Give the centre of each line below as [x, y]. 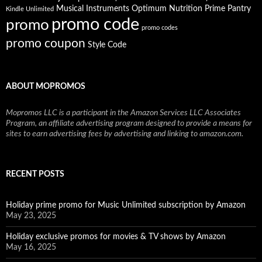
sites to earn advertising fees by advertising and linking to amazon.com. [125, 134]
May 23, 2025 [31, 216]
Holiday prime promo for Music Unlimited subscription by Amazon [126, 205]
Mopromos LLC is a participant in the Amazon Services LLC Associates [123, 113]
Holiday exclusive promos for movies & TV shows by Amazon [116, 237]
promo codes [160, 28]
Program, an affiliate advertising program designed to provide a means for [129, 123]
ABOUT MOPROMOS [46, 87]
